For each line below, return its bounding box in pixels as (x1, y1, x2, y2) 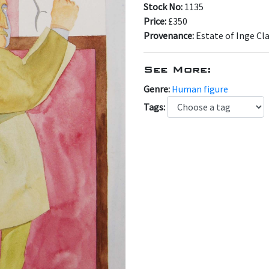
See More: (144, 63, 211, 76)
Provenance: (144, 29, 196, 41)
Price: (144, 15, 168, 27)
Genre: (144, 83, 172, 95)
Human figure (172, 83, 228, 95)
